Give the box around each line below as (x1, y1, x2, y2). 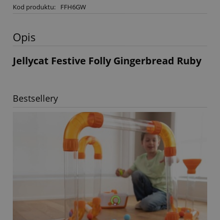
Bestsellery (13, 92, 58, 105)
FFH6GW (60, 2, 86, 11)
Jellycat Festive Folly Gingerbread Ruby (13, 54, 201, 67)
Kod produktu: (13, 2, 55, 11)
